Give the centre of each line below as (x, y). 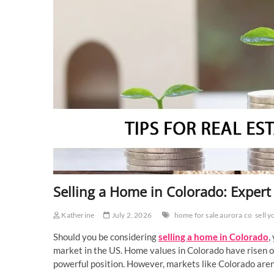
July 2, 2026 (131, 215)
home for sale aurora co (213, 215)
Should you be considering (106, 237)
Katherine (77, 215)
